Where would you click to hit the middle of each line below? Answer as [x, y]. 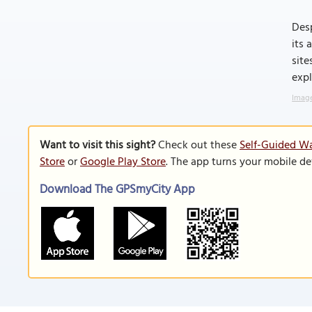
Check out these [197, 146]
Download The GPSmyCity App [117, 190]
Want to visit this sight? [97, 146]
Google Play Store [123, 162]
